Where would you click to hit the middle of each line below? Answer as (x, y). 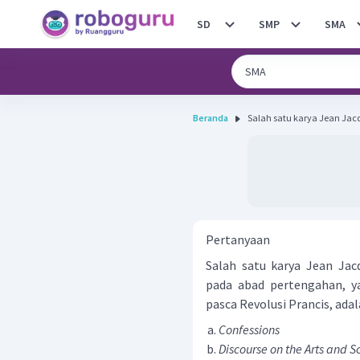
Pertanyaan (238, 239)
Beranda (211, 118)
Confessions (249, 329)
